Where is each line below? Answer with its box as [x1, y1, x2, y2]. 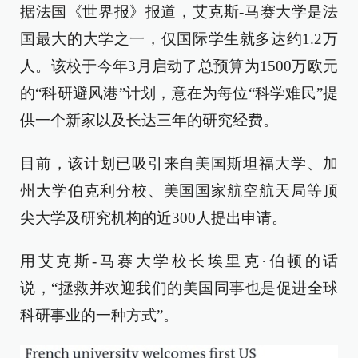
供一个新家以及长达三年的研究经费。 [20, 112, 278, 129]
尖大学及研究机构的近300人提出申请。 [20, 209, 287, 226]
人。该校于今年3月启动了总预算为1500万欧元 [20, 58, 338, 74]
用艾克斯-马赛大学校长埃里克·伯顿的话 [20, 253, 338, 269]
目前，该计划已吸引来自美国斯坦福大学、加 [20, 155, 338, 172]
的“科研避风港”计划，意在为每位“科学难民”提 [20, 85, 338, 101]
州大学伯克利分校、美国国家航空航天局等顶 [20, 182, 338, 199]
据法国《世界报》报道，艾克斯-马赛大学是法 [20, 3, 338, 20]
